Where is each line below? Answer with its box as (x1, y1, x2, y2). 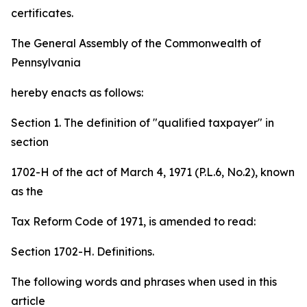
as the (11, 184, 43, 199)
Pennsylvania (11, 56, 81, 70)
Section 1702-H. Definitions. (11, 245, 154, 259)
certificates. (11, 6, 73, 21)
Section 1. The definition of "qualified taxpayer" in (11, 116, 274, 130)
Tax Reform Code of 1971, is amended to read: (11, 214, 256, 229)
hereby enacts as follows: (11, 86, 143, 100)
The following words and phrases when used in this (11, 275, 277, 289)
